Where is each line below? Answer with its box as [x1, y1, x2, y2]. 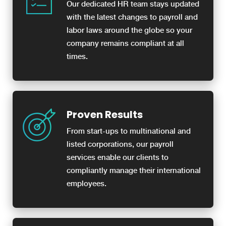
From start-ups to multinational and [67, 126, 191, 136]
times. [67, 51, 88, 61]
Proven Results [67, 107, 143, 122]
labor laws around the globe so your [67, 25, 192, 35]
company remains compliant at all [67, 38, 184, 48]
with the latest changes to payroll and [67, 12, 198, 22]
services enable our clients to [67, 152, 168, 162]
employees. [67, 179, 106, 188]
